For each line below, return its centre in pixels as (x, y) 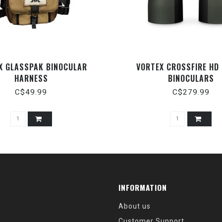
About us (135, 206)
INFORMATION (143, 188)
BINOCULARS (191, 79)
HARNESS (31, 79)
